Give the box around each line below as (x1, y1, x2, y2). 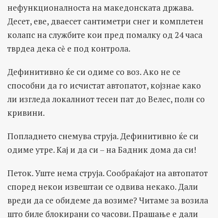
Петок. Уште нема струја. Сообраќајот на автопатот (7, 167, 208, 179)
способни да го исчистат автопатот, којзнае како (7, 79, 201, 91)
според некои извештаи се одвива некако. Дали (7, 181, 198, 192)
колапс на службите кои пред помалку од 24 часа (7, 29, 202, 40)
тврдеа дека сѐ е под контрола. (7, 42, 130, 54)
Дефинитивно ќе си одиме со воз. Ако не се (7, 66, 181, 77)
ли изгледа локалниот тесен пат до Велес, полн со (7, 93, 205, 105)
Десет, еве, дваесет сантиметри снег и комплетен (7, 15, 203, 27)
